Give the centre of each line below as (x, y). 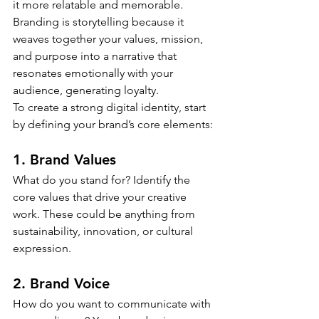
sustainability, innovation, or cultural (104, 231)
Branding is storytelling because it (100, 22)
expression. (42, 249)
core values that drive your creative (101, 197)
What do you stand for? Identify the (103, 180)
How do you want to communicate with (113, 304)
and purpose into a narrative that (96, 56)
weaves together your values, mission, (109, 39)
